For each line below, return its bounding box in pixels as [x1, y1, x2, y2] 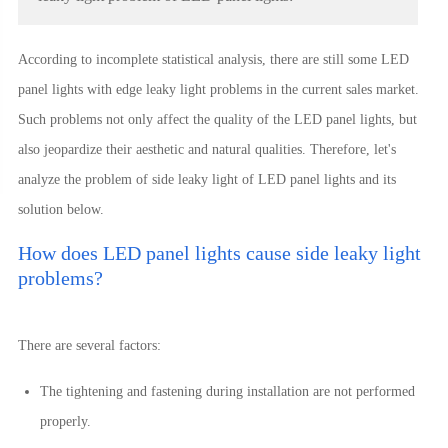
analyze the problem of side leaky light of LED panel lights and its [17, 172, 396, 187]
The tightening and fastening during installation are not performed [39, 384, 415, 399]
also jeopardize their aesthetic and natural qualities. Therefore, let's [17, 142, 396, 157]
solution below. [17, 202, 104, 217]
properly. [39, 414, 91, 429]
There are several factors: [17, 338, 161, 353]
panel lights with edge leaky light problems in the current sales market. [17, 82, 419, 97]
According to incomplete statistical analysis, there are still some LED [17, 52, 409, 67]
